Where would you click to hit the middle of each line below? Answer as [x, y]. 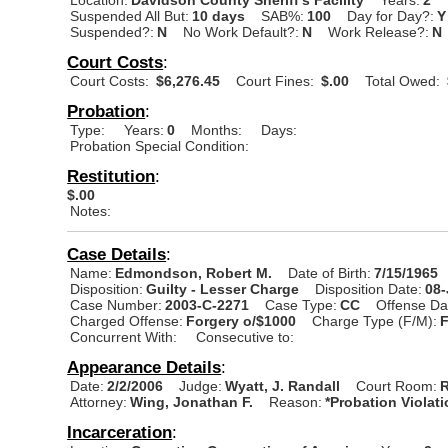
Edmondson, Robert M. [196, 272]
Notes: [91, 210]
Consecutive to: [245, 336]
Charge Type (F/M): [375, 320]
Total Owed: [403, 80]
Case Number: [116, 304]
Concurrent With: [124, 336]
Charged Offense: [127, 320]
